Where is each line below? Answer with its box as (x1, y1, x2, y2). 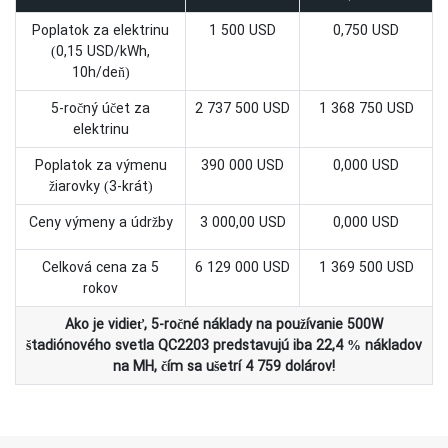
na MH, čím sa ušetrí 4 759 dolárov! (113, 356, 335, 378)
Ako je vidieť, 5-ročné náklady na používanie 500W (65, 314, 383, 336)
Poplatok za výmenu (34, 155, 167, 177)
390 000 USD (201, 155, 284, 177)
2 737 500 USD (195, 98, 290, 120)
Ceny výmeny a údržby (28, 212, 173, 234)
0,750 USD (333, 20, 399, 42)
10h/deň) (71, 62, 130, 84)
